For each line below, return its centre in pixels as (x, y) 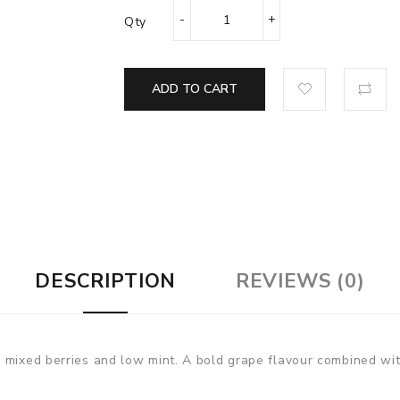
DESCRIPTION (106, 282)
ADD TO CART (195, 89)
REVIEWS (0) (300, 282)
